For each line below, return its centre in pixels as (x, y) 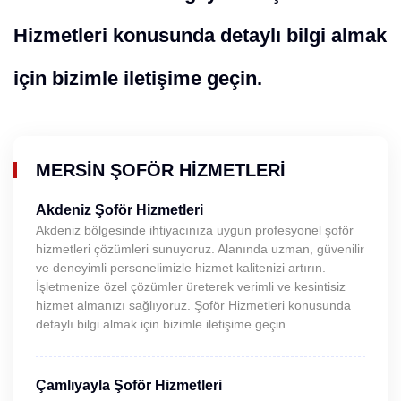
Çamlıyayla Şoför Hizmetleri (129, 385)
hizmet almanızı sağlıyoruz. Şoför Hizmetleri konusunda (193, 305)
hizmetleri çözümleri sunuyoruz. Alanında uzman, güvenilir (200, 249)
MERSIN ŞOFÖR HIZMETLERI (161, 170)
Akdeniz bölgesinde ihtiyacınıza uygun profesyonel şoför (195, 230)
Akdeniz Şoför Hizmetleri (119, 210)
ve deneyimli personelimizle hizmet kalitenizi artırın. (181, 268)
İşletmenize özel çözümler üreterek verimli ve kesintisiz (191, 286)
